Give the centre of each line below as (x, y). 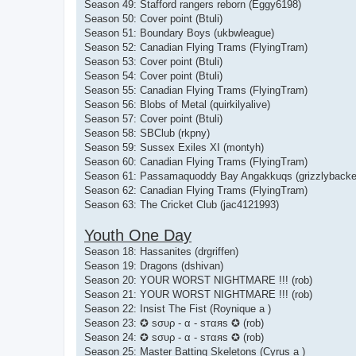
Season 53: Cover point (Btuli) (153, 61)
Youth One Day (138, 235)
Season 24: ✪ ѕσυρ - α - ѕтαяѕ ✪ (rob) (174, 337)
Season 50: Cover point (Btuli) (153, 18)
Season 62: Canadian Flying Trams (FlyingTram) (196, 190)
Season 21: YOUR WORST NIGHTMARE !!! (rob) (198, 294)
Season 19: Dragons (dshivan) (154, 265)
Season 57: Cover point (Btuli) (153, 118)
